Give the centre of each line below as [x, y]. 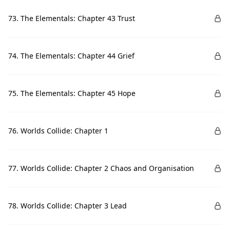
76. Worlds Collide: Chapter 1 [58, 131]
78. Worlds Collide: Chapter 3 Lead [68, 206]
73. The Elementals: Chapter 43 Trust [72, 18]
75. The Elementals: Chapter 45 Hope [72, 93]
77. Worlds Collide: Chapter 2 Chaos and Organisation [101, 168]
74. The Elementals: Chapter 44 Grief [71, 56]
